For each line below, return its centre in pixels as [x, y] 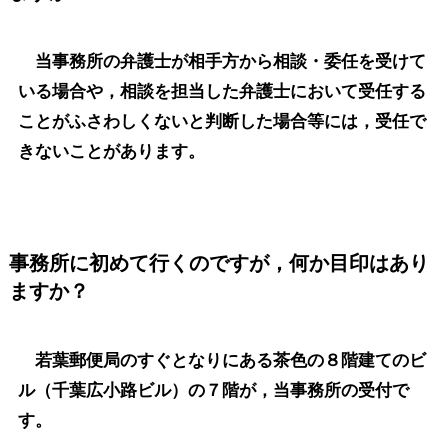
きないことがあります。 [111, 152]
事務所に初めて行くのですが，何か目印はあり [218, 262]
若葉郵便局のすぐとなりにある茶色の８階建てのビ [221, 360]
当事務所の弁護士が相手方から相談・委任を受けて [221, 62]
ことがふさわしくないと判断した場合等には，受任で [221, 122]
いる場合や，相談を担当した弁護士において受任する [221, 92]
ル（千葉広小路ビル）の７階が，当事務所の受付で [213, 390]
